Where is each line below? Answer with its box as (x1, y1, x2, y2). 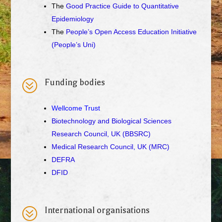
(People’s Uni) (51, 41, 96, 49)
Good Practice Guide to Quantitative (65, 2, 179, 10)
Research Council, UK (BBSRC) (51, 130, 151, 138)
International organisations (44, 205, 150, 216)
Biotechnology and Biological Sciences (51, 117, 171, 125)
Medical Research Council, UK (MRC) (51, 143, 169, 151)
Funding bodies (44, 77, 105, 88)
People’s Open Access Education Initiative (65, 28, 197, 36)
